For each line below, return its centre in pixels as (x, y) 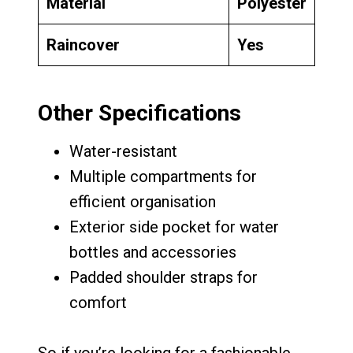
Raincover (83, 45)
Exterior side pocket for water (174, 227)
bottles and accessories (153, 253)
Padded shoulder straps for (163, 278)
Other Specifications (139, 113)
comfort (98, 303)
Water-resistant (123, 152)
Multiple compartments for (163, 177)
